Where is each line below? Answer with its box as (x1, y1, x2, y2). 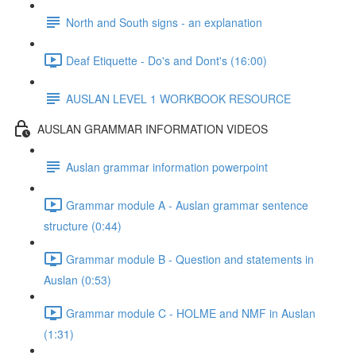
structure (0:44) (44, 218, 122, 234)
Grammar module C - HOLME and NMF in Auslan (66, 304, 315, 321)
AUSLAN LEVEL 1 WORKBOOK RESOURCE (66, 90, 291, 106)
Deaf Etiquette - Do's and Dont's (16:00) (66, 52, 267, 68)
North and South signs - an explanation (66, 14, 262, 30)
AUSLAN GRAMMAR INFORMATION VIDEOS (37, 120, 268, 137)
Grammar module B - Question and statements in (66, 250, 314, 267)
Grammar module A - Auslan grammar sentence (66, 196, 308, 213)
